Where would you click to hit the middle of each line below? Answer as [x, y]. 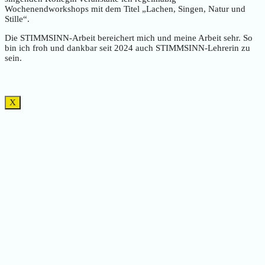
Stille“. [17, 19]
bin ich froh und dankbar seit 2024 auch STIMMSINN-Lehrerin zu [127, 48]
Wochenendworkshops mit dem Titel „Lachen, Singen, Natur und [125, 9]
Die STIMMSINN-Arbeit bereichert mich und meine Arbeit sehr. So [129, 38]
